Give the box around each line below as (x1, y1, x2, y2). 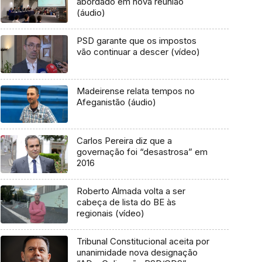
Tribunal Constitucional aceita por (76, 235, 209, 247)
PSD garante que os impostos (76, 35, 196, 47)
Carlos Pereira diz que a (76, 135, 172, 147)
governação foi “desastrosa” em (76, 146, 208, 158)
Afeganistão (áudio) (76, 96, 156, 108)
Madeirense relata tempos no (76, 85, 195, 96)
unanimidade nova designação (76, 246, 198, 258)
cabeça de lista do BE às (76, 196, 176, 208)
